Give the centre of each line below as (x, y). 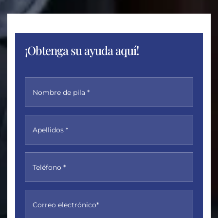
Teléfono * (49, 167)
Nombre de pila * (61, 92)
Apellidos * (50, 130)
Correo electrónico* (66, 205)
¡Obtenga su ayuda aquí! (82, 50)
